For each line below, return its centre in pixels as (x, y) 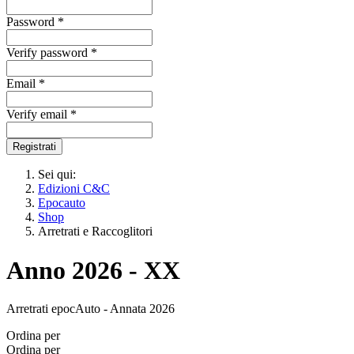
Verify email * (41, 115)
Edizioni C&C (74, 189)
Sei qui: (60, 175)
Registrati (34, 147)
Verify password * (52, 53)
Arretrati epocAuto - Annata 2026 (90, 309)
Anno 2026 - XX (93, 270)
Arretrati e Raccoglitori (95, 232)
